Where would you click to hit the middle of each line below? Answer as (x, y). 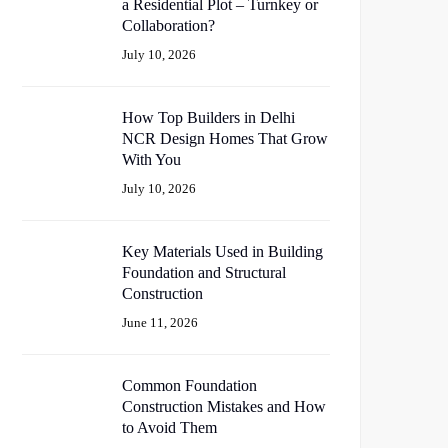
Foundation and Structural (204, 272)
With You (151, 159)
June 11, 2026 (160, 322)
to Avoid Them (169, 427)
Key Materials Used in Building (222, 251)
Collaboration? (168, 25)
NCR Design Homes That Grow (225, 138)
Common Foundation (189, 385)
